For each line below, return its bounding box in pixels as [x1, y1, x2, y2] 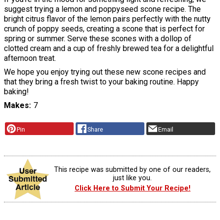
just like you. [113, 173, 152, 182]
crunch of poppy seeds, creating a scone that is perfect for [4, 24, 205, 34]
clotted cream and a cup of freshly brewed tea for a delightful [4, 44, 214, 54]
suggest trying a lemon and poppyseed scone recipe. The [4, 4, 201, 14]
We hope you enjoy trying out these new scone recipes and [4, 67, 206, 77]
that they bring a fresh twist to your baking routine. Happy [4, 77, 199, 87]
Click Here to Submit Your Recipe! [74, 184, 191, 193]
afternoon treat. [4, 54, 56, 63]
